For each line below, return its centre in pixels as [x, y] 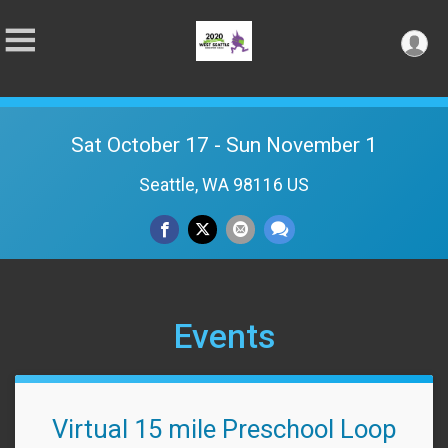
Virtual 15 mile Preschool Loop [224, 429]
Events [224, 336]
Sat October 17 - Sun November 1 [224, 145]
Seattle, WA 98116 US [224, 185]
